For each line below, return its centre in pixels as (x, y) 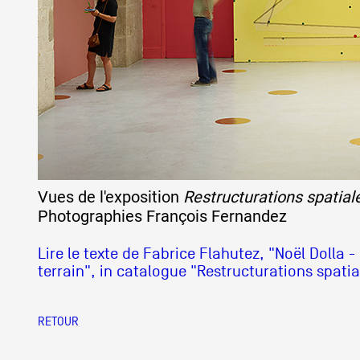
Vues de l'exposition (110, 197)
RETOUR (58, 321)
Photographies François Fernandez (162, 216)
